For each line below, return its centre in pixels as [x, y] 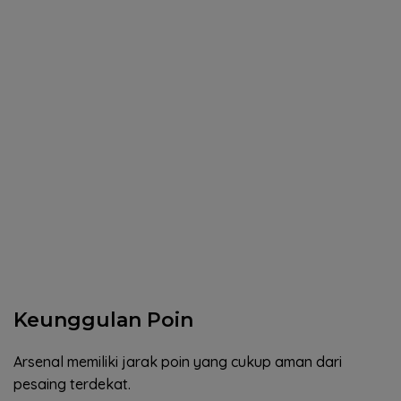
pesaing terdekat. [72, 384]
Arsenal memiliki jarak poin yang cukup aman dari [178, 362]
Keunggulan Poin [103, 320]
